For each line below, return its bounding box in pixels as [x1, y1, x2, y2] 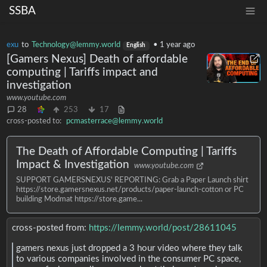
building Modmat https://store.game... [16, 194, 143, 203]
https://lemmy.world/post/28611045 [88, 223, 237, 232]
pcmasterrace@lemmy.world [66, 117, 163, 126]
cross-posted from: [11, 223, 89, 232]
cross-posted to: [7, 117, 62, 126]
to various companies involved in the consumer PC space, [15, 254, 241, 264]
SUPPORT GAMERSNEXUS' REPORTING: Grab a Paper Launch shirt [16, 175, 249, 184]
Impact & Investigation [16, 159, 130, 171]
